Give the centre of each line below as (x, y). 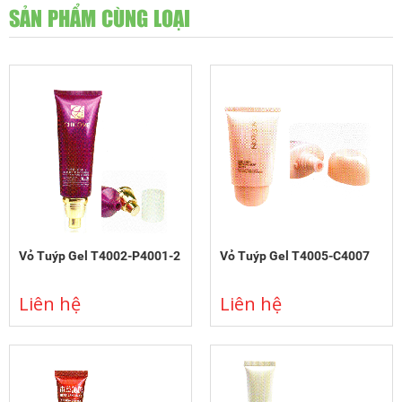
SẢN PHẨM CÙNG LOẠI (100, 20)
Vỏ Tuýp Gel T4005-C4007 (295, 256)
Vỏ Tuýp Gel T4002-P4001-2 (100, 256)
